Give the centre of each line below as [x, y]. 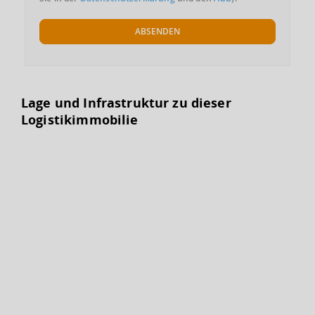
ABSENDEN [157, 31]
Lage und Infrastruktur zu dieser [126, 103]
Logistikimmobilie [80, 120]
